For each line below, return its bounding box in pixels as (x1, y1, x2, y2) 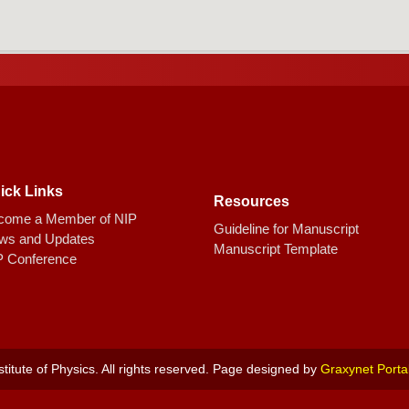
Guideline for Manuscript (214, 221, 359, 237)
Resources (214, 194, 289, 210)
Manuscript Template (214, 241, 338, 257)
